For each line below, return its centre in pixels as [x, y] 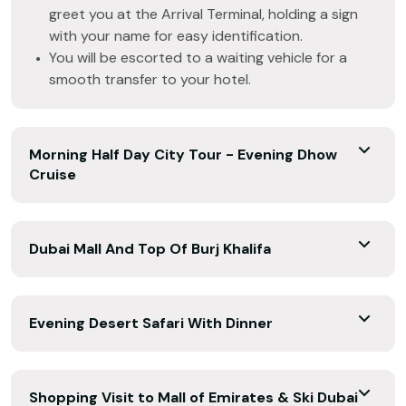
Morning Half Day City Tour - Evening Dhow [183, 155]
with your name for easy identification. [176, 36]
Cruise [53, 174]
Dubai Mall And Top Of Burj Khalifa [150, 249]
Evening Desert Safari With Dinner [151, 323]
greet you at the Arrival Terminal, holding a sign [203, 14]
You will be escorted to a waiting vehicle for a [198, 58]
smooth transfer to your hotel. [150, 79]
